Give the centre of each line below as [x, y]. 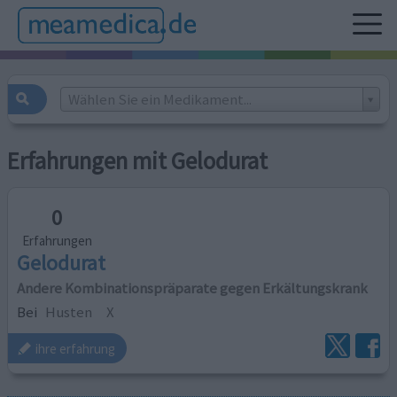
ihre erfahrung [76, 348]
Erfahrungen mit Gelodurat [138, 161]
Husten [69, 311]
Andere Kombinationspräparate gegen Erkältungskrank [193, 288]
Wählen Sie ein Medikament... [160, 99]
